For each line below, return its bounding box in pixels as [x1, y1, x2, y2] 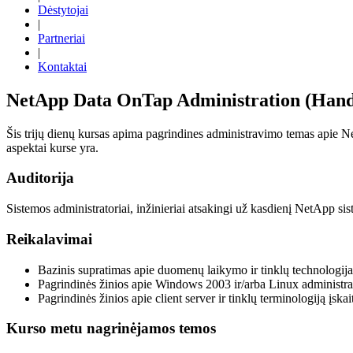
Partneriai [38, 31, 85, 45]
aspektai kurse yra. [6, 140, 98, 154]
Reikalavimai [6, 230, 92, 247]
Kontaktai [38, 59, 87, 73]
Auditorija [6, 169, 74, 187]
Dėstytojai [38, 2, 88, 17]
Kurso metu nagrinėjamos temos [6, 320, 216, 337]
